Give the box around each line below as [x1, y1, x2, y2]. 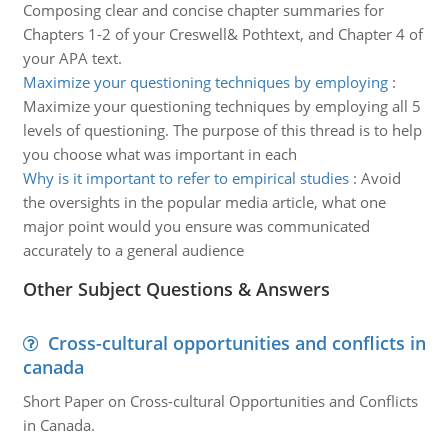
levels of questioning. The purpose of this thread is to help [22, 120, 422, 140]
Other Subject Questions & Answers [22, 277, 330, 301]
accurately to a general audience [22, 240, 244, 260]
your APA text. [22, 48, 122, 68]
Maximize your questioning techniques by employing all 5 [22, 96, 421, 116]
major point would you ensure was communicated [22, 216, 370, 236]
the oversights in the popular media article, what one [22, 192, 386, 212]
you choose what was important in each [22, 144, 297, 164]
